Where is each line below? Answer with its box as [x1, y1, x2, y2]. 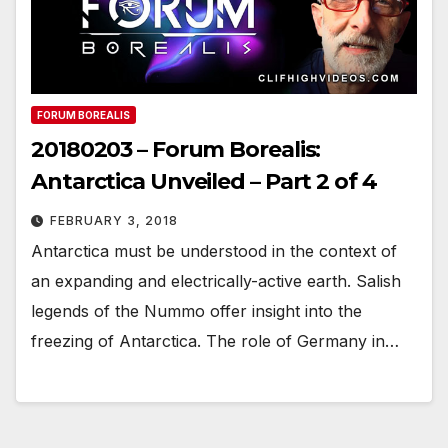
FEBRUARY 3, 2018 [50, 213, 178, 229]
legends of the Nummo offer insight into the [31, 301, 362, 322]
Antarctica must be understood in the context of [31, 241, 397, 262]
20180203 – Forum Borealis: [31, 136, 321, 164]
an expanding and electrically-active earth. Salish [31, 271, 401, 292]
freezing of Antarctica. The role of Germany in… [31, 331, 399, 352]
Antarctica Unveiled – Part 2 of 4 [31, 168, 377, 196]
